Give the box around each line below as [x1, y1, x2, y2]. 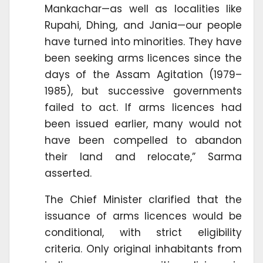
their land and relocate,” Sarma [45, 150, 242, 164]
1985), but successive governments [45, 84, 242, 99]
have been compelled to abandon [45, 133, 242, 148]
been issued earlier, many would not [45, 117, 242, 131]
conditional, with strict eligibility [45, 225, 242, 240]
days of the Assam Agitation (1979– [45, 68, 242, 82]
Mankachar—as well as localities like [45, 2, 242, 16]
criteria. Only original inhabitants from [45, 242, 242, 257]
